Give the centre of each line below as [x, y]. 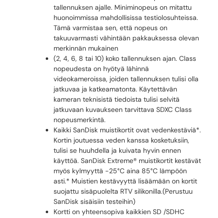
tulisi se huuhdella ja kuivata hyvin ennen [117, 151]
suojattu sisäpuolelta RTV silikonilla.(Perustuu [123, 191]
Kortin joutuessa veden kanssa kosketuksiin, [121, 140]
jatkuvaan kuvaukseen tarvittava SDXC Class [123, 110]
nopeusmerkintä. [80, 120]
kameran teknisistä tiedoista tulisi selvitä [117, 100]
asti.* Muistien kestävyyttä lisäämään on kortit [125, 181]
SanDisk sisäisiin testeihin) [94, 202]
